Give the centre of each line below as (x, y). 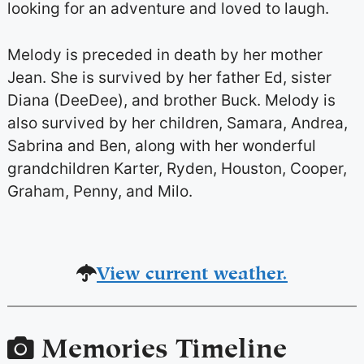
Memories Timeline (160, 344)
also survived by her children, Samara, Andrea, (177, 123)
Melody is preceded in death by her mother (165, 54)
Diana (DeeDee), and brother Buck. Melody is (171, 100)
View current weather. (192, 270)
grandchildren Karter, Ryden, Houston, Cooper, (177, 168)
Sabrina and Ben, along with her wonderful (161, 145)
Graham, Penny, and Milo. (100, 191)
